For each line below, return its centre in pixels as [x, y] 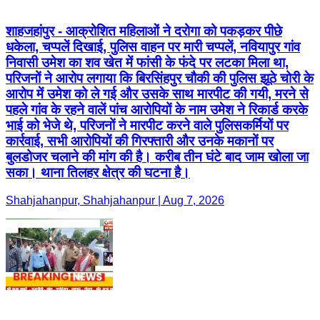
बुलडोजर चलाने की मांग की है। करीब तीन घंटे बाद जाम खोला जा [157, 157]
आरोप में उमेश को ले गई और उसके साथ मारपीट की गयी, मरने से [157, 94]
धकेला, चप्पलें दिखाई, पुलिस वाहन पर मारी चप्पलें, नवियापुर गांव [153, 47]
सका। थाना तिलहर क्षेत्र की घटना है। [98, 173]
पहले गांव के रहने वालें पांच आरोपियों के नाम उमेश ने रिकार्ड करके [157, 110]
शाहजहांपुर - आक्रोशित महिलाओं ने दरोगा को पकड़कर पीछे [144, 31]
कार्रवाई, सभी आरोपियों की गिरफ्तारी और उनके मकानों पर [140, 141]
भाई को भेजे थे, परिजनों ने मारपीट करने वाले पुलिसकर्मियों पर [147, 126]
